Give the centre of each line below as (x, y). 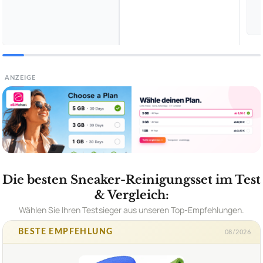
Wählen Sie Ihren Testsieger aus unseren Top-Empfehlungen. (131, 210)
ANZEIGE (20, 77)
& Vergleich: (131, 195)
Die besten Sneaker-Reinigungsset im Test (131, 180)
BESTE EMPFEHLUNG (66, 232)
